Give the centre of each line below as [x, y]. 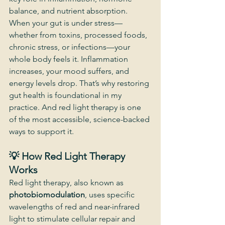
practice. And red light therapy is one [76, 107]
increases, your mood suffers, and [70, 71]
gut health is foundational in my [66, 95]
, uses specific [111, 195]
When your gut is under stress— [66, 23]
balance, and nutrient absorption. [68, 11]
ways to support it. [41, 131]
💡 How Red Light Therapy [68, 156]
